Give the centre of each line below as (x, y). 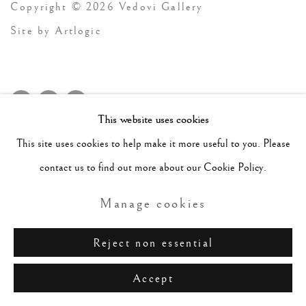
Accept (153, 279)
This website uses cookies (153, 119)
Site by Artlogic (56, 31)
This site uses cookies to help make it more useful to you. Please (153, 143)
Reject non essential (153, 243)
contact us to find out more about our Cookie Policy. (153, 167)
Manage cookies (153, 204)
